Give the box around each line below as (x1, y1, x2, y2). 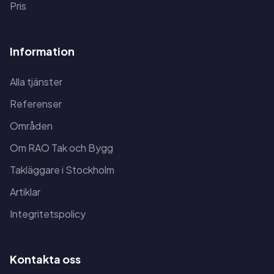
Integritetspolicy (10, 207, 86, 221)
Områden (10, 119, 53, 133)
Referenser (10, 97, 62, 111)
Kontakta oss (10, 252, 81, 267)
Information (10, 44, 75, 59)
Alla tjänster (10, 75, 62, 89)
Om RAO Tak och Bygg (10, 141, 113, 155)
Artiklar (10, 185, 40, 199)
